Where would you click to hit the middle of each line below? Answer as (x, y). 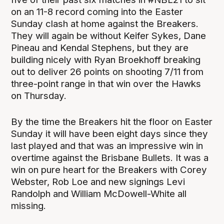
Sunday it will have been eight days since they (110, 134)
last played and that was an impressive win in (107, 146)
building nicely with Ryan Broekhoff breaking (106, 60)
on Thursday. (39, 96)
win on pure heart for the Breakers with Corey (109, 170)
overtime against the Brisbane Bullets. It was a (110, 158)
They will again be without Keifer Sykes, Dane (109, 36)
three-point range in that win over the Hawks (106, 84)
